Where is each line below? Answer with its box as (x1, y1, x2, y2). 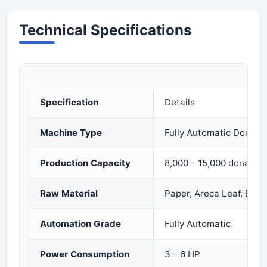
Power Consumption (40, 249, 129, 260)
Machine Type (40, 127, 102, 138)
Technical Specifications (19, 21, 191, 39)
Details (164, 97, 195, 108)
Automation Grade (40, 218, 121, 229)
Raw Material (40, 188, 98, 199)
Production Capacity (40, 157, 131, 169)
